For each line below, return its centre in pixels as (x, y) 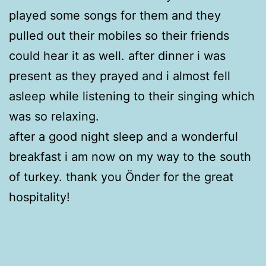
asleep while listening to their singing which (132, 96)
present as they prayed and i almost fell (120, 76)
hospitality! (39, 197)
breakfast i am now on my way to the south (130, 156)
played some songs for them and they (115, 15)
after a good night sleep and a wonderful (123, 136)
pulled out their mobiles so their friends (119, 35)
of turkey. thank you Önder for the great (121, 177)
